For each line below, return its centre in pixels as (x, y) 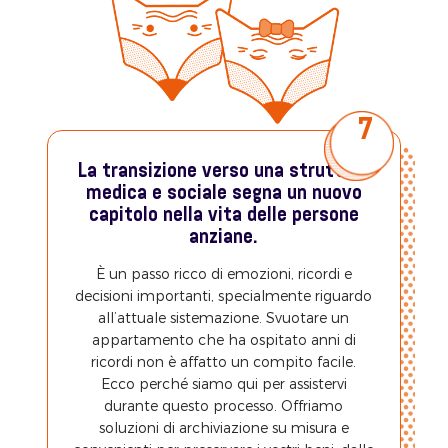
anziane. (224, 238)
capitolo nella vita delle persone (223, 216)
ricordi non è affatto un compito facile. (224, 362)
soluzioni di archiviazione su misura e (223, 428)
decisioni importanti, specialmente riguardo (224, 296)
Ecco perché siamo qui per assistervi (223, 384)
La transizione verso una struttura (223, 172)
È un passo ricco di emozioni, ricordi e (223, 274)
